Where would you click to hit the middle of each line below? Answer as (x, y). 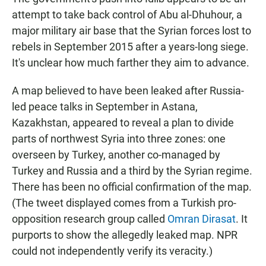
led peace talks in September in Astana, (105, 107)
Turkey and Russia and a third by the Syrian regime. (132, 171)
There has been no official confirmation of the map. (132, 187)
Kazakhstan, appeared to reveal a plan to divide (123, 123)
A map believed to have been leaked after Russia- (128, 91)
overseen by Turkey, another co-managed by (116, 155)
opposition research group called (90, 219)
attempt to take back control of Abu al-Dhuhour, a (127, 15)
